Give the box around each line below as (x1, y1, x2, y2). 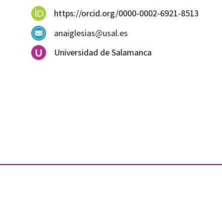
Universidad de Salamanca (54, 47, 152, 58)
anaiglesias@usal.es (54, 27, 128, 39)
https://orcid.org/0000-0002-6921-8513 (54, 7, 199, 19)
